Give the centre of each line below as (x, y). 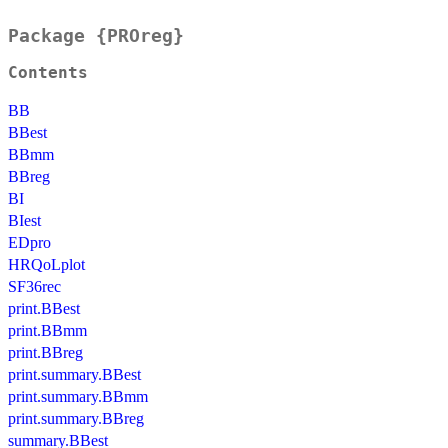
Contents (48, 73)
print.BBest (44, 309)
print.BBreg (45, 353)
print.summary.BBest (74, 375)
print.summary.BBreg (76, 419)
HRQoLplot (46, 265)
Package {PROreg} (96, 36)
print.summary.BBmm (78, 397)
